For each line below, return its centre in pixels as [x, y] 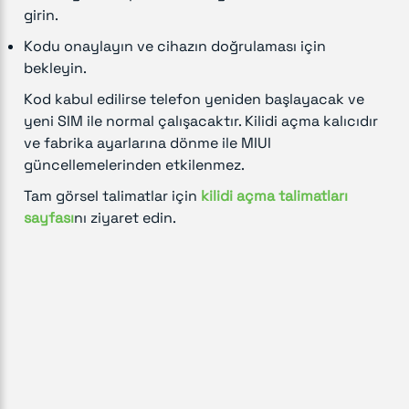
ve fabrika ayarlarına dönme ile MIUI [147, 142]
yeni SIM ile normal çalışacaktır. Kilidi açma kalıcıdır [201, 121]
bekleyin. [55, 68]
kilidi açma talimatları [274, 195]
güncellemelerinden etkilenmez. [134, 164]
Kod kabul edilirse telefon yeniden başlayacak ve [194, 99]
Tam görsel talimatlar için [112, 195]
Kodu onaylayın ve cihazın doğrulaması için [175, 46]
